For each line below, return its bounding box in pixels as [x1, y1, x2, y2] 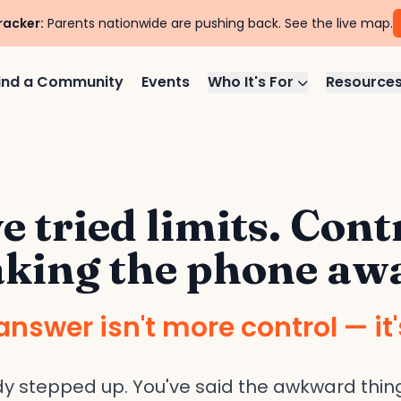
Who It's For [208, 72, 298, 92]
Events [141, 72, 191, 92]
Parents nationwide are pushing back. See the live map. [44, 14, 393, 32]
